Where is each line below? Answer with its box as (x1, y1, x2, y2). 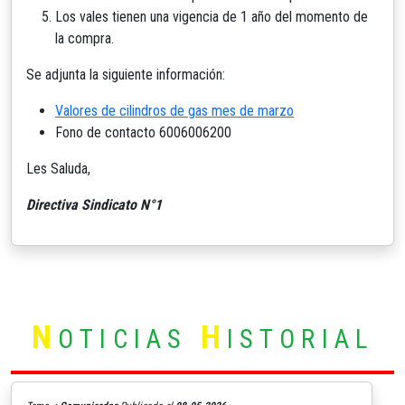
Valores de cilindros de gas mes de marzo (55, 101, 294, 119)
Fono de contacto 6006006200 (55, 123, 231, 141)
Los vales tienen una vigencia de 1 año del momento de (55, 7, 368, 25)
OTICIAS (58, 323, 201, 354)
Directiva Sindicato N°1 (26, 195, 162, 213)
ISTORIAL (226, 323, 374, 354)
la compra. (55, 29, 114, 47)
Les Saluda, (26, 159, 90, 177)
